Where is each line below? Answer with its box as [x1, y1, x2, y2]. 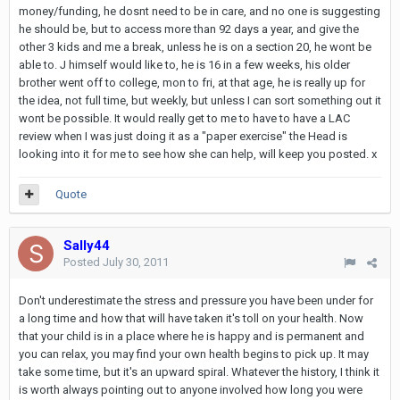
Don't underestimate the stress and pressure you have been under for [19, 294, 373, 307]
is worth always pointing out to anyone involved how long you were [19, 383, 362, 396]
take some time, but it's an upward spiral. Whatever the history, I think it [19, 365, 379, 379]
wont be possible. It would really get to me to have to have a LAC [19, 112, 350, 125]
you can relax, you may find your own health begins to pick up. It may [19, 347, 369, 361]
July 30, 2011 [103, 255, 169, 269]
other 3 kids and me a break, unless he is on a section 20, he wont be [19, 40, 371, 54]
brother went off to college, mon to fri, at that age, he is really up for [19, 76, 365, 89]
